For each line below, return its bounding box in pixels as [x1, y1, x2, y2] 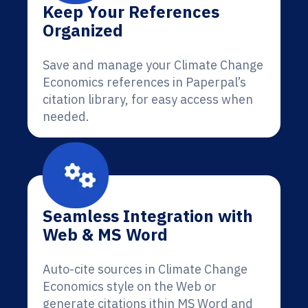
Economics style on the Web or [43, 278, 217, 294]
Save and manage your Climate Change [43, 57, 263, 73]
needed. [43, 109, 89, 124]
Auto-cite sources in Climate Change [43, 261, 247, 277]
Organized [43, 19, 123, 41]
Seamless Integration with [43, 205, 253, 227]
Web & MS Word [43, 223, 168, 245]
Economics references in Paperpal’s [43, 74, 246, 90]
